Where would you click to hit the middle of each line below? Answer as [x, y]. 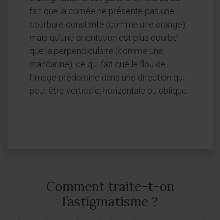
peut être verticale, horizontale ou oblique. [109, 91]
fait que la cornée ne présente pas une [102, 11]
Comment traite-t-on [110, 187]
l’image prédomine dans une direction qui [107, 78]
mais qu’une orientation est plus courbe [104, 38]
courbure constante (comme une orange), [108, 25]
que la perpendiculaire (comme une [96, 51]
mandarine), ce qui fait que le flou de [97, 64]
